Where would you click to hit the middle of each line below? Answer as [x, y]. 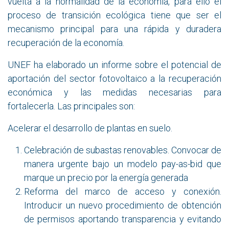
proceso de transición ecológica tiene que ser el [114, 15]
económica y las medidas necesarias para [114, 93]
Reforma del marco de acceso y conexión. [123, 192]
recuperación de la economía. [66, 43]
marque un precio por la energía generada [106, 178]
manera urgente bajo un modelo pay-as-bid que [123, 164]
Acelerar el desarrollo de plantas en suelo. [90, 128]
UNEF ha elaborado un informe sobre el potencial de [114, 65]
